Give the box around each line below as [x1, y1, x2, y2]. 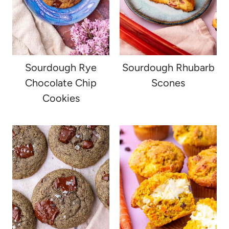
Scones [151, 77, 185, 89]
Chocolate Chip [25, 77, 97, 89]
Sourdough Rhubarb [122, 61, 215, 74]
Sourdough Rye [25, 61, 97, 74]
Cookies [42, 92, 80, 104]
